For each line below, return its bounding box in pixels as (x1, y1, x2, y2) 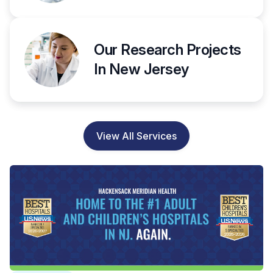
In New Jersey (94, 60, 189, 78)
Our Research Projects (94, 40, 241, 58)
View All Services (96, 129, 177, 142)
